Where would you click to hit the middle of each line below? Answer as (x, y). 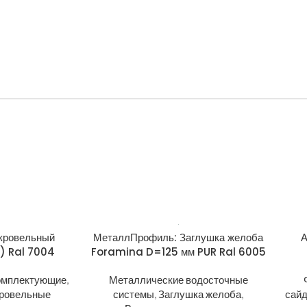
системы (134, 294)
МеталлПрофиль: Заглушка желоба (179, 237)
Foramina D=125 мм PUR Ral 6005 (178, 252)
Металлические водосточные (178, 280)
